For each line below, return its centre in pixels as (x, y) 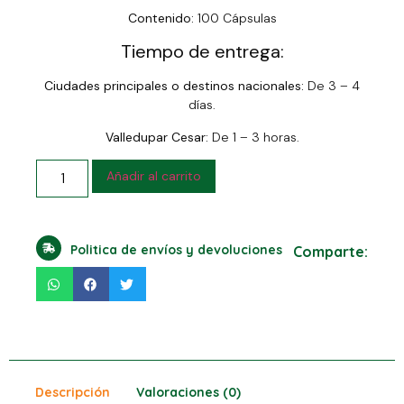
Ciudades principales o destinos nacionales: (174, 86)
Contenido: (161, 18)
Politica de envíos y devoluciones (176, 250)
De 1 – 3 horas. (253, 137)
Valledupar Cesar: (156, 137)
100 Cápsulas (235, 18)
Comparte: (331, 251)
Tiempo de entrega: (202, 52)
